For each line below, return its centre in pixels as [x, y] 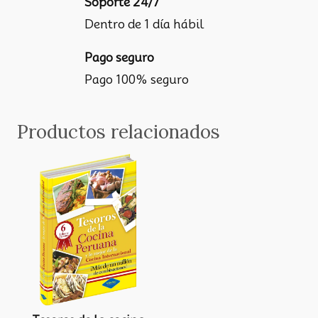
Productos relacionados [119, 132]
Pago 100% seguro [136, 79]
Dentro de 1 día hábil [144, 24]
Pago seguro [119, 57]
